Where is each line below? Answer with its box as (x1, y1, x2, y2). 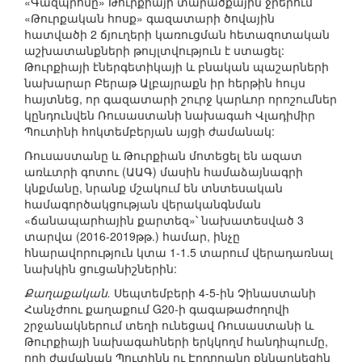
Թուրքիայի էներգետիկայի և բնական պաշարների (24, 58, 329, 75)
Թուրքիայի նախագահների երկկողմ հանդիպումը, (24, 333, 328, 350)
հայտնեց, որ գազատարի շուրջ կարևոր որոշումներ (24, 90, 337, 107)
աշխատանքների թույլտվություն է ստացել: (24, 42, 284, 59)
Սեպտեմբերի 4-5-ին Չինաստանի (111, 284, 316, 301)
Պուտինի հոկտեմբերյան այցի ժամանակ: (24, 123, 275, 140)
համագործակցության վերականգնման (24, 196, 261, 213)
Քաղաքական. (24, 284, 111, 301)
